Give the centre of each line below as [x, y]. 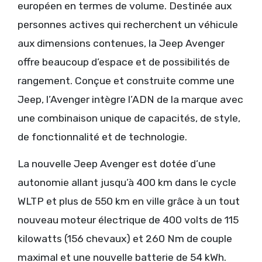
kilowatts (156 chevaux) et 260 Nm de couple [125, 238]
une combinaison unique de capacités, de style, [129, 118]
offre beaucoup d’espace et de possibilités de [124, 62]
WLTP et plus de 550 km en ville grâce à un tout [129, 201]
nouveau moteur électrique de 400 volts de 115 [128, 220]
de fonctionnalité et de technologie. [102, 137]
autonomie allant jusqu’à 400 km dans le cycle [127, 182]
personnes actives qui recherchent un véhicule [128, 24]
